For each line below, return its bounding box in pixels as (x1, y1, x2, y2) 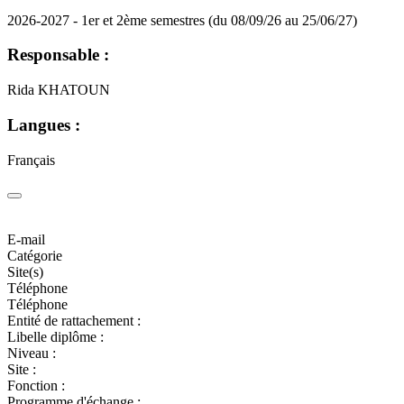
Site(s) (7, 264, 43, 280)
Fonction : (7, 378, 65, 394)
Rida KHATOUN (7, 82, 110, 98)
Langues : (7, 115, 80, 134)
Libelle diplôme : (7, 329, 104, 345)
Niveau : (7, 345, 56, 362)
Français (7, 151, 55, 168)
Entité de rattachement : (7, 313, 141, 329)
